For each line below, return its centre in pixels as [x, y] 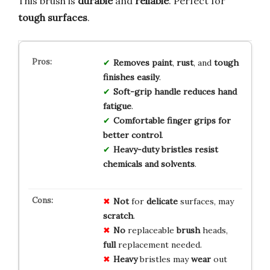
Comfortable [139, 121]
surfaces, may [206, 202]
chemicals [122, 164]
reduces [199, 92]
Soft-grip [132, 92]
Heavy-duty [136, 150]
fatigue [117, 106]
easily [148, 77]
